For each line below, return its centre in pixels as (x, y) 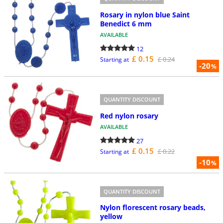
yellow (111, 217)
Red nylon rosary (129, 115)
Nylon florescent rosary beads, (153, 208)
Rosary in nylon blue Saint (145, 14)
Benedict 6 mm (126, 23)
